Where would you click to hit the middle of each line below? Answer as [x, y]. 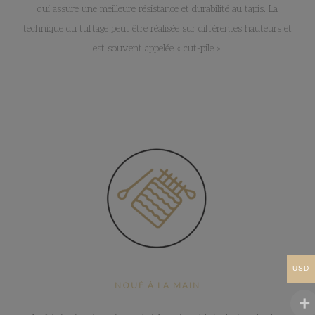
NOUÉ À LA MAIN [157, 285]
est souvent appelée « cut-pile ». [157, 48]
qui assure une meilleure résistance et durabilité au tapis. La [157, 8]
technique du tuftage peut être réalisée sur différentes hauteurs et [157, 28]
